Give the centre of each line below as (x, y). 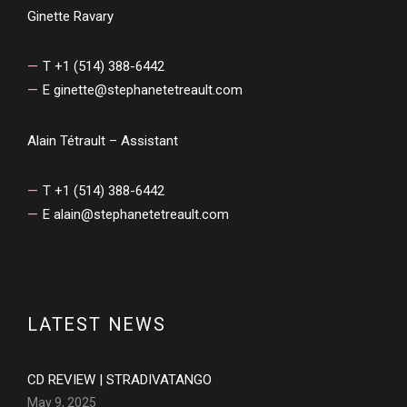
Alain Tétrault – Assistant (103, 141)
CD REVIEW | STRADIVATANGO (119, 380)
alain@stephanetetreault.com (141, 214)
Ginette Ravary (70, 16)
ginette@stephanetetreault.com (148, 90)
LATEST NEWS (97, 324)
